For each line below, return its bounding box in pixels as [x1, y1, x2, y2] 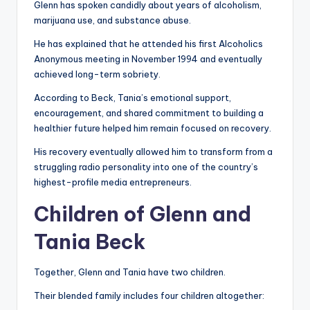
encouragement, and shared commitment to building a [34, 107, 264, 119]
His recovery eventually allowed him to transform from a [34, 146, 273, 158]
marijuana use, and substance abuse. [34, 15, 191, 26]
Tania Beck [34, 229, 145, 255]
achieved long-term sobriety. [34, 69, 161, 80]
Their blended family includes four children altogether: [34, 290, 264, 302]
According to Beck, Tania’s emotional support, [34, 92, 231, 104]
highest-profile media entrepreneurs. [34, 176, 192, 188]
